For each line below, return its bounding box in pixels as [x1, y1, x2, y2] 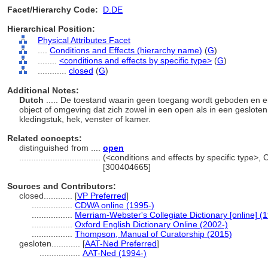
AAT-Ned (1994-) [83, 248, 147, 258]
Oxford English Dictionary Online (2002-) [75, 220, 228, 229]
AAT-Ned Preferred [85, 239, 157, 248]
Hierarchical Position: [7, 24, 95, 33]
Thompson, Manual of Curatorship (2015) [75, 229, 232, 239]
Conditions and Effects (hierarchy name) [50, 45, 202, 55]
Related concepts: [7, 133, 82, 143]
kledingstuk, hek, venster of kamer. [19, 114, 156, 124]
